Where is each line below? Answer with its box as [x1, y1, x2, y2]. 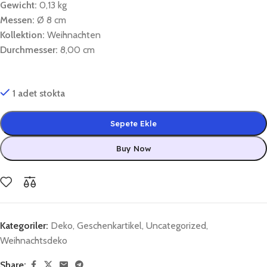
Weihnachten [45, 29, 101, 41]
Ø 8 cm [35, 14, 66, 26]
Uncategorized [146, 219, 206, 231]
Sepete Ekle [110, 118, 157, 128]
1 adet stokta [12, 87, 65, 99]
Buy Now [116, 143, 151, 153]
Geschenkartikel [77, 219, 142, 231]
